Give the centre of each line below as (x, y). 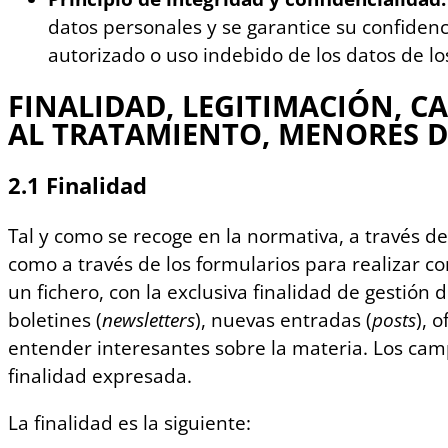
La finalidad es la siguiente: (129, 423)
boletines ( (55, 320)
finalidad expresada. (100, 376)
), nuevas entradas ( (283, 320)
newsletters (148, 320)
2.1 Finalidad (77, 185)
